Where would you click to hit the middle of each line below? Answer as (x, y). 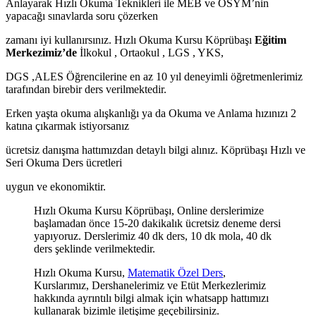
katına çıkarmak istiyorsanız (67, 126)
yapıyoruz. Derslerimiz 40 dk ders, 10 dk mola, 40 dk (153, 236)
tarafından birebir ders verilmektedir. (86, 89)
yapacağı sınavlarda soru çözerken (82, 16)
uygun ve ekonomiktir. (56, 186)
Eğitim (271, 39)
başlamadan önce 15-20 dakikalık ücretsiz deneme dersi (157, 223)
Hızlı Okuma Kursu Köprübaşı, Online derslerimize (149, 210)
